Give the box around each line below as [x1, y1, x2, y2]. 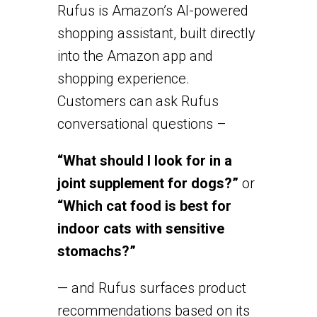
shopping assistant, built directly [57, 24, 255, 42]
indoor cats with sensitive [57, 219, 224, 237]
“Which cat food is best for [57, 197, 231, 214]
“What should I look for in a [57, 151, 232, 169]
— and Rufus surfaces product [57, 279, 246, 296]
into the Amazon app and [57, 47, 213, 64]
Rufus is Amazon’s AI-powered [57, 1, 248, 19]
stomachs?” [57, 242, 136, 260]
